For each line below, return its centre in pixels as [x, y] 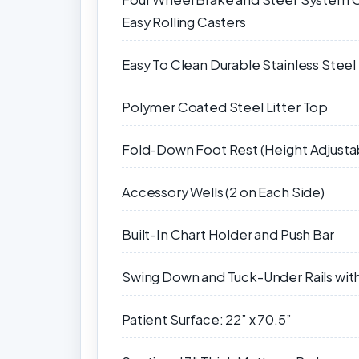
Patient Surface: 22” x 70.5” [207, 320]
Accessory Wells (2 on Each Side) [223, 192]
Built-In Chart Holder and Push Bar [228, 235]
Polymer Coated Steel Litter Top [225, 107]
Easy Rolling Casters [184, 22]
